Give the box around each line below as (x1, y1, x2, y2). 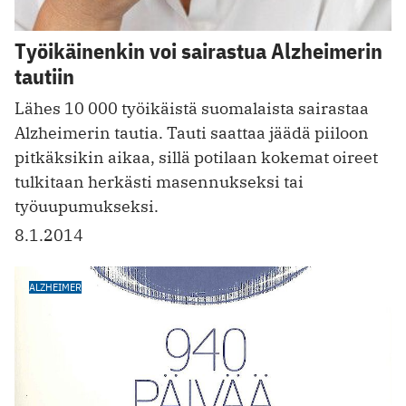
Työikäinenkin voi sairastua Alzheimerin (14, 36, 382, 66)
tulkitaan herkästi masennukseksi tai (14, 171, 304, 193)
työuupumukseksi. (14, 196, 159, 217)
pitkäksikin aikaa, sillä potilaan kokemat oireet (14, 147, 378, 169)
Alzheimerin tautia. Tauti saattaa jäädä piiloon (14, 122, 369, 144)
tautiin (14, 62, 74, 92)
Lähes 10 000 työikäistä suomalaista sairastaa (14, 98, 369, 120)
